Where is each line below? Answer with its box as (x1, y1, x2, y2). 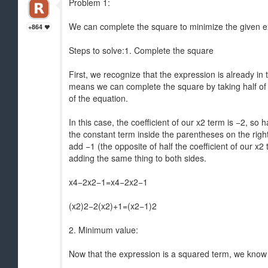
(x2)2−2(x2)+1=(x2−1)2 (69, 200, 157, 212)
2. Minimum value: (69, 224, 138, 236)
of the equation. (69, 92, 128, 104)
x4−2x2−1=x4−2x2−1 (69, 176, 148, 188)
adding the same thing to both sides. (69, 152, 206, 164)
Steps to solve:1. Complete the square (69, 44, 214, 56)
